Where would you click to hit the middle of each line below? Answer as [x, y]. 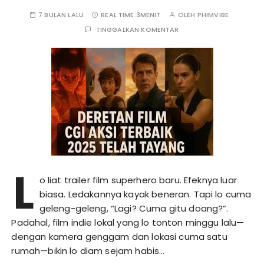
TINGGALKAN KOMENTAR [137, 29]
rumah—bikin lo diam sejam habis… [88, 250]
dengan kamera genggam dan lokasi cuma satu [119, 236]
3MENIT [148, 14]
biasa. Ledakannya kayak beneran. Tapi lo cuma [145, 194]
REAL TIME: [118, 14]
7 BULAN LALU [61, 14]
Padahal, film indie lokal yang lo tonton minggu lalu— [128, 222]
